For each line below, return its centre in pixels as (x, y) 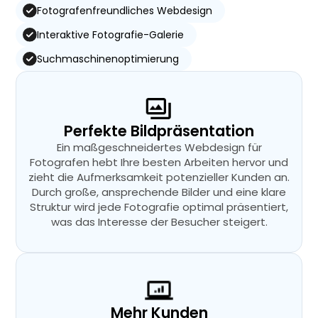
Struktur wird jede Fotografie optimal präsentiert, (159, 207)
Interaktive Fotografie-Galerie (110, 35)
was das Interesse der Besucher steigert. (159, 222)
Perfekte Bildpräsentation (159, 131)
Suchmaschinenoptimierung (108, 59)
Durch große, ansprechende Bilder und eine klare (159, 192)
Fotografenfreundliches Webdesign (124, 11)
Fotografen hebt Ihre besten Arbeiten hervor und (159, 162)
